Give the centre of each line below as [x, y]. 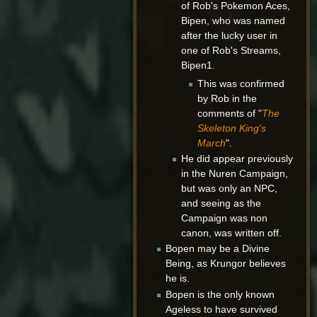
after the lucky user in [230, 36]
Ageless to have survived [221, 309]
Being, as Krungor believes [225, 264]
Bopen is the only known [220, 294]
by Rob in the [227, 98]
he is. [177, 278]
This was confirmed [241, 83]
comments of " [229, 113]
